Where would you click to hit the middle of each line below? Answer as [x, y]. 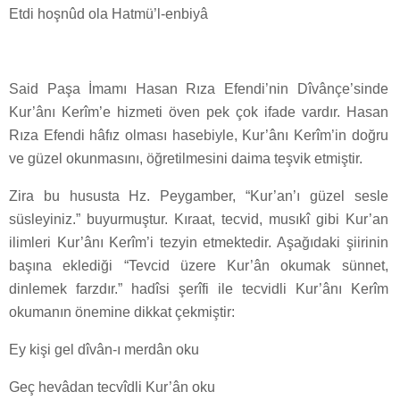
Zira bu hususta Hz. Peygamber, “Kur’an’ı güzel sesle [199, 196]
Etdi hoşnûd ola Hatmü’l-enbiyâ [108, 14]
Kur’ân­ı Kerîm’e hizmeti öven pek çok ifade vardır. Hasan [199, 112]
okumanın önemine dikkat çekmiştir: [122, 312]
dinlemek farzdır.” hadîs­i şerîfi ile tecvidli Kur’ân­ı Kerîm [199, 289]
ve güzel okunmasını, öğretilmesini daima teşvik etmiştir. [186, 159]
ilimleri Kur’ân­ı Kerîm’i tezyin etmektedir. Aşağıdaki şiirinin [199, 243]
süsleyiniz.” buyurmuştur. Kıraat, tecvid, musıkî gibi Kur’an [199, 220]
